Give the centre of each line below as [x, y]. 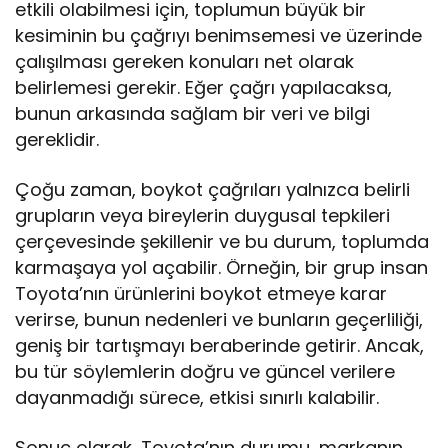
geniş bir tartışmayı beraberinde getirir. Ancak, [220, 346]
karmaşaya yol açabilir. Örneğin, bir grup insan [222, 268]
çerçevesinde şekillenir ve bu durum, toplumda [222, 242]
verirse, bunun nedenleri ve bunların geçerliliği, [219, 320]
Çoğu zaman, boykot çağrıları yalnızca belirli [213, 190]
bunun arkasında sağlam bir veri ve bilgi [193, 114]
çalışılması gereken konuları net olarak [185, 62]
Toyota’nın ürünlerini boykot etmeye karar [201, 294]
